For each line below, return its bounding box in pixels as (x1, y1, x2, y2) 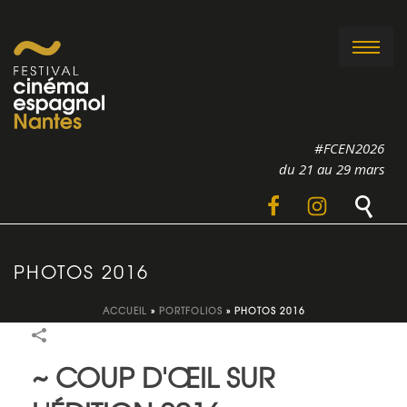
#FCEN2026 (314, 139, 384, 158)
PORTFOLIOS (158, 303, 223, 318)
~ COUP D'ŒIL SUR (32, 356, 274, 397)
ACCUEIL (102, 303, 147, 318)
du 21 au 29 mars (279, 160, 384, 179)
